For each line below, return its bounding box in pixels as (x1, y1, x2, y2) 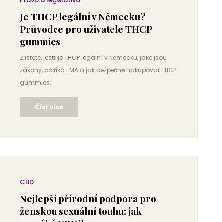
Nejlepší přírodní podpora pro (20, 192, 156, 205)
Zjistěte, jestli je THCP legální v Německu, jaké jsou (20, 54, 166, 62)
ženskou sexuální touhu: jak (20, 204, 142, 217)
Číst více (35, 102, 63, 111)
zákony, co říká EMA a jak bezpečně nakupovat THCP (20, 66, 176, 74)
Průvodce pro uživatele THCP (20, 22, 152, 35)
